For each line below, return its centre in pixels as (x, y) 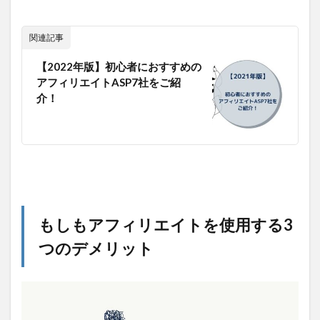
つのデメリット (96, 249)
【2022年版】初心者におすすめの (119, 67)
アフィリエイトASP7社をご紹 (109, 82)
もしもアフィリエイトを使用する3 (166, 225)
